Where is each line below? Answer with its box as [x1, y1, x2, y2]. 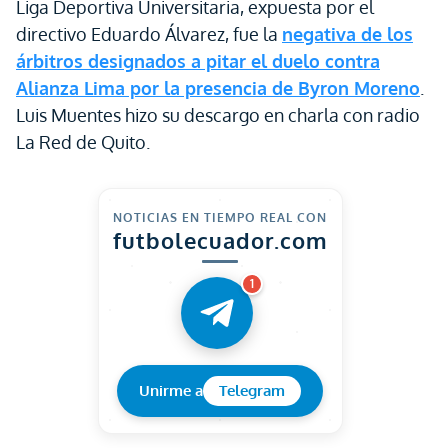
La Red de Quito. [16, 131, 150, 153]
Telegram [219, 381, 285, 400]
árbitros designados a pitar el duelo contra [16, 50, 380, 72]
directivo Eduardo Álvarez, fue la [16, 23, 282, 45]
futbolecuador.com [112, 226, 328, 254]
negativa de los [282, 23, 413, 45]
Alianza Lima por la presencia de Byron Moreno [16, 77, 420, 99]
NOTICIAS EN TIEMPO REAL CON [113, 210, 327, 225]
